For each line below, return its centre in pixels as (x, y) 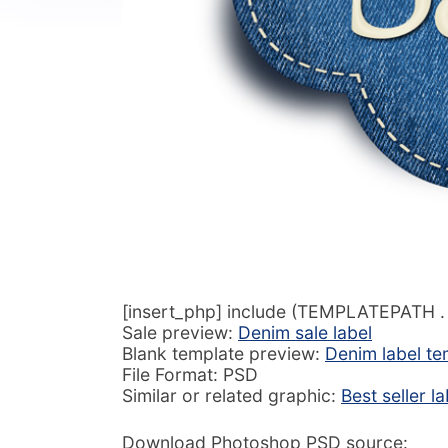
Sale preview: (180, 332)
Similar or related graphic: (231, 395)
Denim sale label (305, 332)
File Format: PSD (190, 374)
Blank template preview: (223, 353)
